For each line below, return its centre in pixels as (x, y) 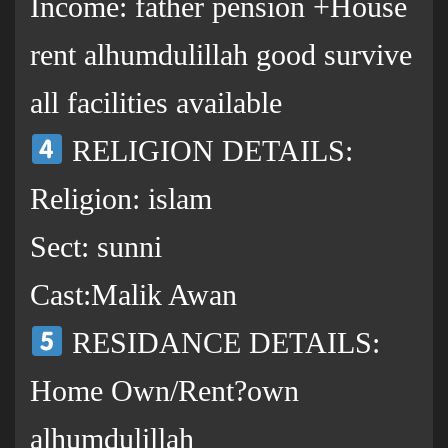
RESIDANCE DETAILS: (222, 343)
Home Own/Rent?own (164, 391)
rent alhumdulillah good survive (221, 55)
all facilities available (156, 103)
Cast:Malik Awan (133, 295)
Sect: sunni (96, 247)
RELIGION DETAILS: (209, 151)
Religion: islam (121, 199)
